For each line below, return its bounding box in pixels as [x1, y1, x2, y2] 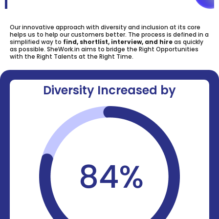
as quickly [173, 38, 203, 46]
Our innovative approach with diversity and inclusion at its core [10, 23, 200, 32]
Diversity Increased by [43, 82, 176, 99]
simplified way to [10, 38, 63, 46]
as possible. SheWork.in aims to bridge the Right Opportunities [10, 45, 198, 54]
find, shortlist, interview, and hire [63, 38, 173, 46]
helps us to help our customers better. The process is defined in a [10, 30, 209, 39]
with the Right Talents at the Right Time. [10, 52, 135, 61]
